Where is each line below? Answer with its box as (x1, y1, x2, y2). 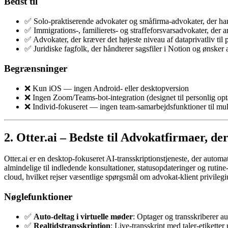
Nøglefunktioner (4, 191, 72, 203)
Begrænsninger (4, 63, 67, 74)
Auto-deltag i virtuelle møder (34, 212, 133, 221)
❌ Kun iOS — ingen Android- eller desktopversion (24, 83, 189, 93)
